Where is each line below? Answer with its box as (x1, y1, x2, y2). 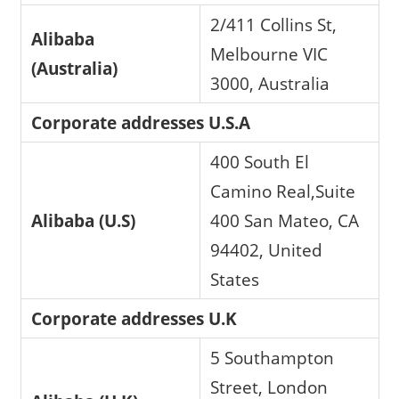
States (210, 267, 260, 292)
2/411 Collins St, (210, 12, 338, 37)
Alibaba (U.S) (31, 208, 141, 233)
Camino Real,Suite (210, 179, 356, 204)
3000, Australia (210, 71, 330, 96)
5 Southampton (210, 346, 335, 370)
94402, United (210, 238, 323, 263)
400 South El (210, 150, 310, 175)
